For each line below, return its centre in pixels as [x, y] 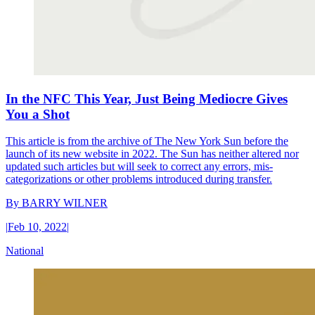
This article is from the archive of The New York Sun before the [147, 141]
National [25, 251]
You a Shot [38, 114]
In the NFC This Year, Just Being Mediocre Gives [147, 98]
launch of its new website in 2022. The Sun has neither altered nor [152, 154]
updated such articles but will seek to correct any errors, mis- [139, 167]
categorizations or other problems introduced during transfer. [139, 179]
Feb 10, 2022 [37, 227]
